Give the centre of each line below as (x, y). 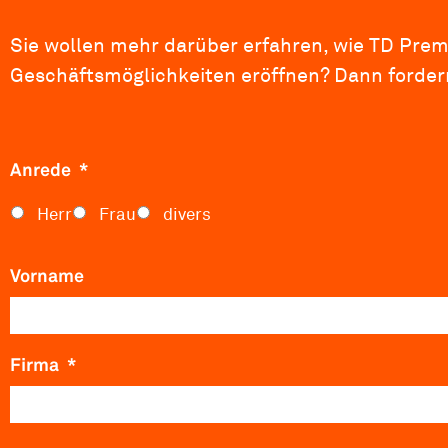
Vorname (47, 275)
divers (187, 213)
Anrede (40, 169)
